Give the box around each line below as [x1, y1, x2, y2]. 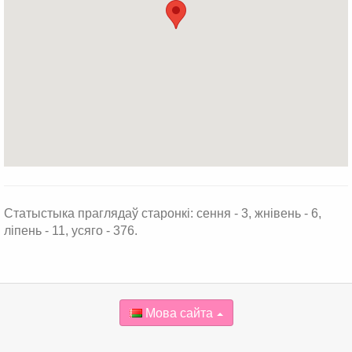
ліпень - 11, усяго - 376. [4, 224, 137, 237]
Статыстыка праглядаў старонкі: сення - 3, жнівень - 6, [4, 207, 321, 220]
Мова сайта [141, 306, 213, 320]
